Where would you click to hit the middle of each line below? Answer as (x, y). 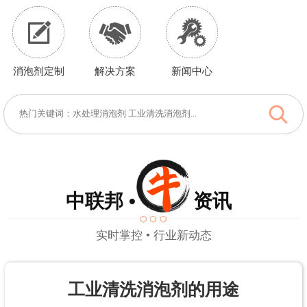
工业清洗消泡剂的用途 (153, 289)
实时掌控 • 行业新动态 (153, 236)
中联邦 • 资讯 (149, 201)
